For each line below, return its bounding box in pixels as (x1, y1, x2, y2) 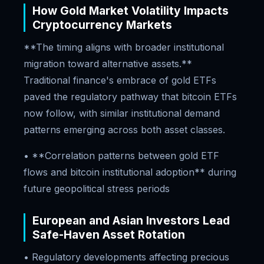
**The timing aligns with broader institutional (24, 41, 224, 53)
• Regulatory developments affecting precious (24, 251, 229, 263)
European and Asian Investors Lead (32, 213, 230, 227)
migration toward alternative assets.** (24, 58, 192, 70)
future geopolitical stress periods (24, 183, 170, 194)
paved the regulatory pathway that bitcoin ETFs (24, 91, 237, 103)
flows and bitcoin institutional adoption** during (24, 166, 236, 178)
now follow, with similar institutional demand (24, 107, 220, 119)
